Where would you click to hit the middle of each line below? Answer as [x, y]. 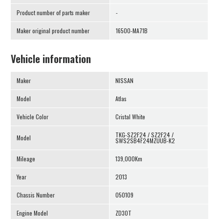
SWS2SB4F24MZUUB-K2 [145, 141]
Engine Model [33, 213]
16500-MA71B [132, 31]
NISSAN [124, 81]
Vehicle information [51, 59]
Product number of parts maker [54, 13]
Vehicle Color [33, 117]
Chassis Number [36, 195]
